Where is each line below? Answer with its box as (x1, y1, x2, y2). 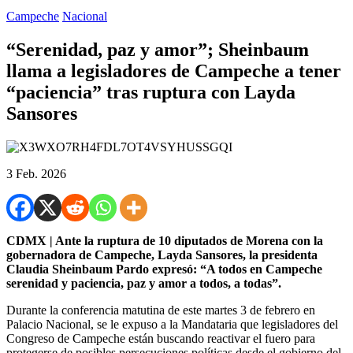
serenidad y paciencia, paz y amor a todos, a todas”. (6, 276, 281, 290)
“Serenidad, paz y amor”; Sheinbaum (6, 39, 309, 60)
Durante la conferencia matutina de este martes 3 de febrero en (6, 303, 315, 317)
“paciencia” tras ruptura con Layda (6, 81, 295, 102)
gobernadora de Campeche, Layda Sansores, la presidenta (6, 247, 318, 262)
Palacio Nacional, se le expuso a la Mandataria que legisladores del (6, 317, 338, 331)
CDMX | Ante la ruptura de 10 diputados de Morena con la (6, 233, 323, 247)
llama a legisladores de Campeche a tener (6, 60, 341, 81)
